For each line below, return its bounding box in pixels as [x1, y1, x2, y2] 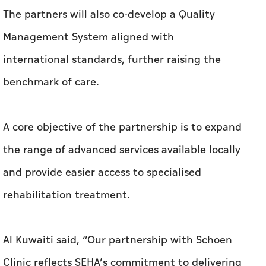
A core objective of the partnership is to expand [3, 119, 242, 136]
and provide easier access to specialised [3, 164, 201, 181]
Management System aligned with [3, 29, 174, 46]
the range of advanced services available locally [3, 142, 240, 159]
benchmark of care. [3, 74, 99, 91]
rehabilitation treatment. [3, 187, 130, 204]
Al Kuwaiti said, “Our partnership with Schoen [3, 232, 232, 249]
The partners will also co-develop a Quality [3, 7, 215, 23]
